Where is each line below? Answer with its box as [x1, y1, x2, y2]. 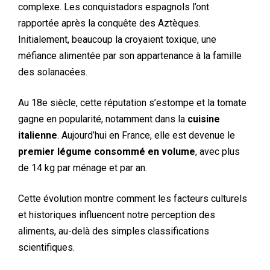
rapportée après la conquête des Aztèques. [18, 17, 201, 29]
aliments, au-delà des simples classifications [18, 225, 209, 237]
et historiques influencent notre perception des [18, 209, 215, 221]
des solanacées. [18, 66, 87, 78]
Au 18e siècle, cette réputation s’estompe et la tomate [18, 97, 246, 108]
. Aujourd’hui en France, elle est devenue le [57, 130, 235, 141]
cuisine [187, 113, 220, 125]
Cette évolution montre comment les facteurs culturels [18, 193, 247, 204]
